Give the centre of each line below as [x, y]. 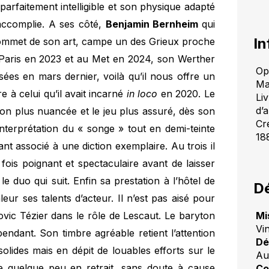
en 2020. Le [186, 94]
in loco [142, 94]
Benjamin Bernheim [153, 24]
